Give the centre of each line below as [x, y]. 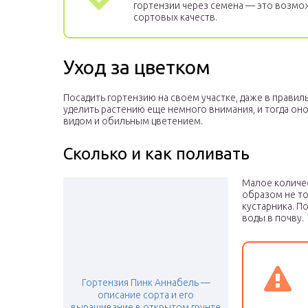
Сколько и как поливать [156, 154]
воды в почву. [273, 218]
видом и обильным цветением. [133, 121]
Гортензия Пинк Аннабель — [146, 283]
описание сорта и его [146, 295]
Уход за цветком [137, 67]
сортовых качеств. [175, 18]
